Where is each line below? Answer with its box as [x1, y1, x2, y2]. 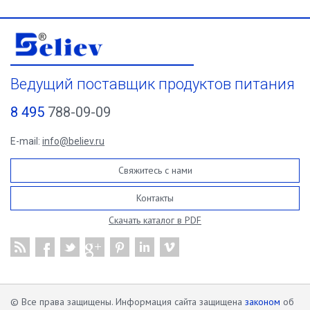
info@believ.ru [42, 136, 104, 147]
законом [245, 295, 280, 308]
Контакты [136, 192, 174, 204]
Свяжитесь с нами [118, 164, 192, 176]
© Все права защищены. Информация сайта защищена [10, 295, 245, 308]
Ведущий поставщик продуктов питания [10, 75, 295, 93]
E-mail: [10, 136, 42, 147]
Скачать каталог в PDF [109, 214, 201, 226]
